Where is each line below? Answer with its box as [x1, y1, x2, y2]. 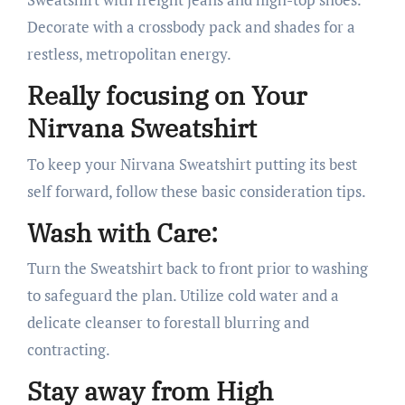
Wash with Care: [26, 215, 218, 250]
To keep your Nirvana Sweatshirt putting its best [26, 153, 357, 174]
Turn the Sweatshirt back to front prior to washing [26, 258, 368, 278]
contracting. [26, 339, 110, 360]
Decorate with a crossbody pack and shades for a [26, 16, 355, 37]
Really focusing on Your [26, 79, 306, 112]
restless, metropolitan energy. [26, 43, 231, 64]
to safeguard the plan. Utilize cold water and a [26, 285, 339, 306]
